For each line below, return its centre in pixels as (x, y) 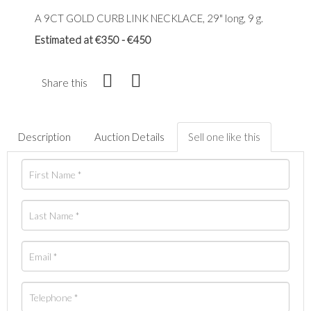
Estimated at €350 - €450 (93, 40)
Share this (65, 83)
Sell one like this (224, 137)
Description (44, 137)
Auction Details (129, 137)
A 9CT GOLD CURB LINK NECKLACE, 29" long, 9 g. (149, 18)
